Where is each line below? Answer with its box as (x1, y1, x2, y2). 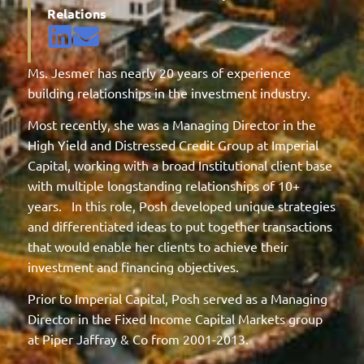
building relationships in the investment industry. (27, 84, 310, 101)
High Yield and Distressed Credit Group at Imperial (27, 136, 318, 153)
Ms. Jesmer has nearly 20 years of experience (27, 63, 291, 80)
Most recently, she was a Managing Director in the (27, 115, 316, 132)
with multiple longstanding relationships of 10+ (27, 176, 300, 193)
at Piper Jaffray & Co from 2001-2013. (27, 331, 249, 348)
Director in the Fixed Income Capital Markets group (27, 310, 323, 327)
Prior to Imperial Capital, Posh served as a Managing (27, 290, 327, 307)
